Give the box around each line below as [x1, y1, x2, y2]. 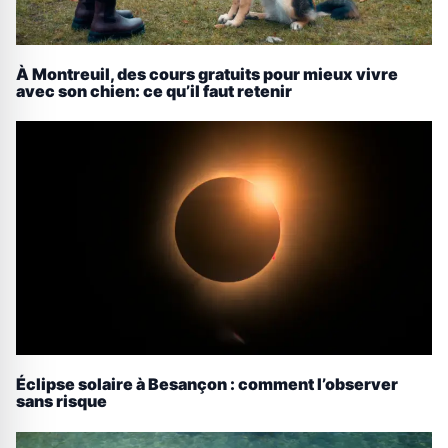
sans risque [16, 391, 107, 412]
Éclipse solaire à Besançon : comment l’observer [16, 374, 398, 395]
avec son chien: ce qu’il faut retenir [16, 80, 292, 101]
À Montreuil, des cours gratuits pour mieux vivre [16, 63, 398, 84]
